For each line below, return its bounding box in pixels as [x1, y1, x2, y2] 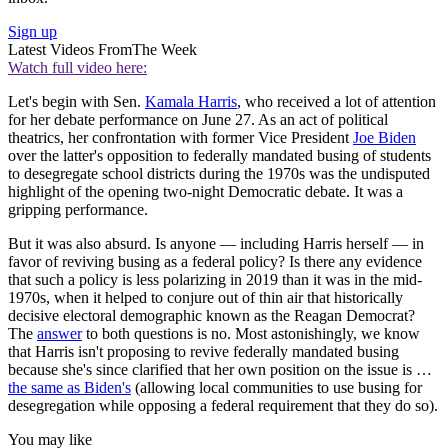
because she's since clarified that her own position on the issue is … [8, 360, 432, 378]
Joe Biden [353, 128, 416, 146]
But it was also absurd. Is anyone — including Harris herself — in [8, 234, 424, 252]
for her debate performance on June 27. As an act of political [8, 110, 388, 128]
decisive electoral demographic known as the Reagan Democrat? [8, 306, 415, 324]
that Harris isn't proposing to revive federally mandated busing [8, 342, 399, 360]
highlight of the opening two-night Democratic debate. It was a [8, 182, 403, 200]
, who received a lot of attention [237, 92, 436, 110]
